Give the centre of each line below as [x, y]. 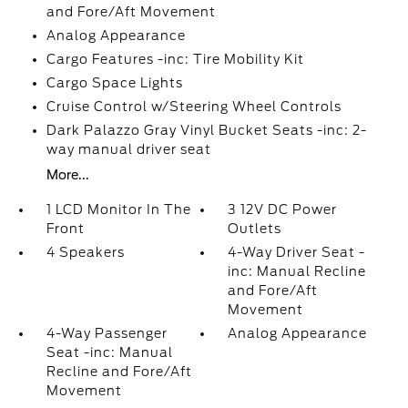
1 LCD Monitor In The [118, 210]
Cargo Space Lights [114, 83]
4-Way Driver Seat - [297, 253]
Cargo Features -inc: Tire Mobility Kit [175, 60]
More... [67, 175]
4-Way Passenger [107, 334]
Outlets [255, 229]
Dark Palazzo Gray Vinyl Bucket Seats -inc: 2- [206, 131]
